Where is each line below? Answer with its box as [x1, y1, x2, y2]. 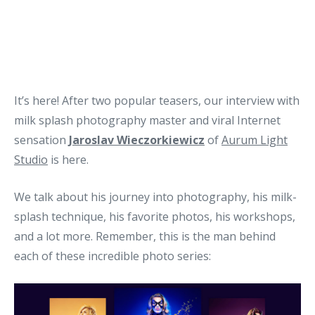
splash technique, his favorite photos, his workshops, [14, 209, 295, 224]
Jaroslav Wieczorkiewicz [69, 132, 205, 148]
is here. [48, 152, 89, 167]
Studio [14, 152, 48, 167]
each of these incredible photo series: [14, 248, 211, 264]
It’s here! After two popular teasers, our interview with [14, 93, 300, 108]
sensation [14, 132, 69, 148]
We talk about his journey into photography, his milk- [14, 189, 297, 205]
